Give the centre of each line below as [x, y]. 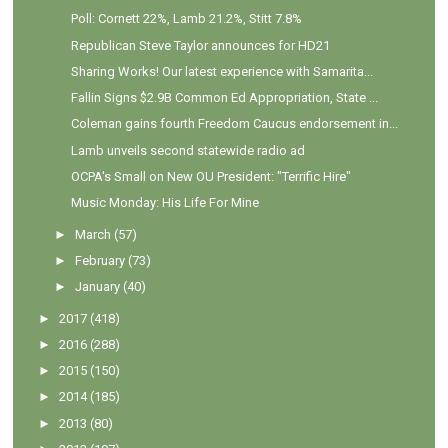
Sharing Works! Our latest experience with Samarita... [221, 71]
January [98, 287]
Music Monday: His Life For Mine [164, 203]
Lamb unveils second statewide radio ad [187, 150]
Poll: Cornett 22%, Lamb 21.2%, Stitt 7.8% [186, 19]
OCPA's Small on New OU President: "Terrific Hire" [210, 176]
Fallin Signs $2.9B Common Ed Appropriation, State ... [224, 98]
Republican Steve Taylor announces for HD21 [200, 45]
